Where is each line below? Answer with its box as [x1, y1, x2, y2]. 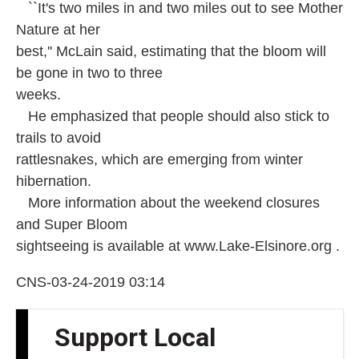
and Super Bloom [16, 216, 127, 232]
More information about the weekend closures [16, 195, 320, 211]
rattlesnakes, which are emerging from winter [16, 151, 303, 167]
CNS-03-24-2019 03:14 [16, 274, 165, 290]
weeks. [16, 87, 61, 103]
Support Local [54, 322, 216, 353]
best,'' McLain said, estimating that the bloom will [16, 43, 326, 59]
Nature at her [16, 22, 100, 38]
